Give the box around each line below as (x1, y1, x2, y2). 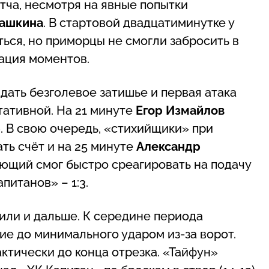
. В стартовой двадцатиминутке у (43, 15, 234, 30)
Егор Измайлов (136, 103, 225, 118)
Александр (136, 139, 201, 154)
